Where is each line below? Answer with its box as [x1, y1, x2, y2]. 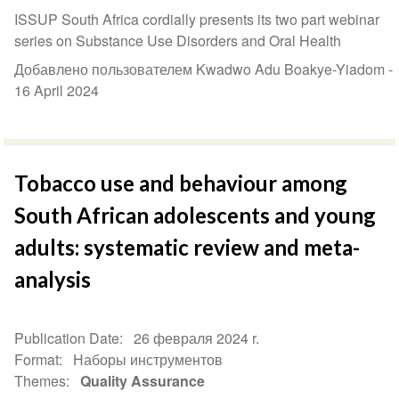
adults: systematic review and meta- [14, 234, 361, 261]
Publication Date [14, 328, 120, 349]
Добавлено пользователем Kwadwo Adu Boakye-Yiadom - [14, 59, 394, 80]
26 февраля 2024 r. [134, 328, 260, 349]
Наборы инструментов [73, 349, 224, 370]
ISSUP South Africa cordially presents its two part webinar [14, 9, 380, 30]
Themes [14, 370, 67, 392]
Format [14, 349, 60, 370]
